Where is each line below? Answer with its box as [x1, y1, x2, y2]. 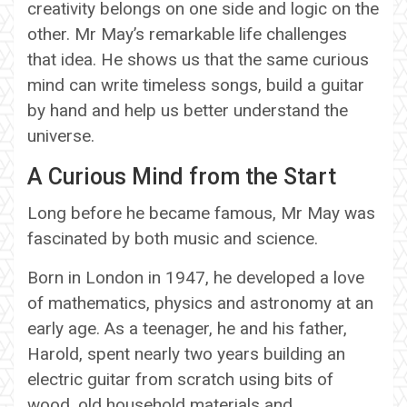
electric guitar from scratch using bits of [27, 368, 333, 390]
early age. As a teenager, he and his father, [27, 317, 347, 339]
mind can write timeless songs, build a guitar [27, 74, 364, 95]
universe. [27, 124, 94, 146]
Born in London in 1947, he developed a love [27, 266, 364, 288]
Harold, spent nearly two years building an [27, 342, 345, 364]
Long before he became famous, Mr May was [27, 202, 375, 223]
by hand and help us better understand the [27, 99, 348, 121]
